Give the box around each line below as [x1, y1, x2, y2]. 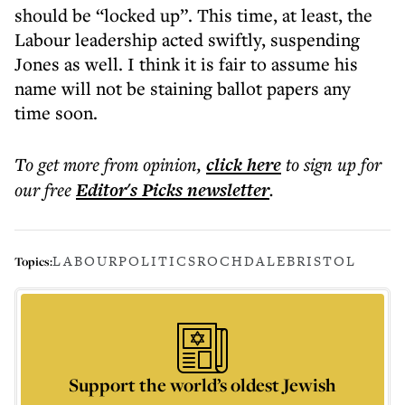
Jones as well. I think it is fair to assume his [14, 52, 358, 76]
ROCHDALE [197, 251, 287, 270]
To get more [14, 152, 104, 176]
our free [14, 177, 71, 202]
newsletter [183, 177, 269, 202]
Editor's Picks [76, 177, 183, 202]
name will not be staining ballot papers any [14, 76, 351, 100]
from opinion [104, 152, 197, 176]
